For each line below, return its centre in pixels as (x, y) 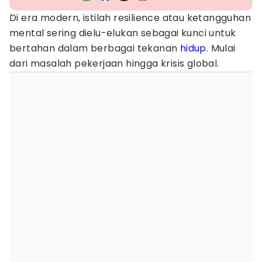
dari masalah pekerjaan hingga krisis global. (114, 63)
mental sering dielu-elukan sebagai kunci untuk (123, 33)
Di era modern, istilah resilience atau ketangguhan (130, 18)
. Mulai (221, 48)
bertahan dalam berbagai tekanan (95, 48)
